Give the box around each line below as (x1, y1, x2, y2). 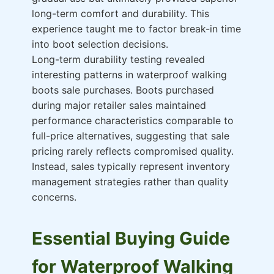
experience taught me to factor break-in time (32, 23, 241, 35)
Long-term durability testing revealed (32, 53, 205, 66)
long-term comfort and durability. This (32, 7, 209, 20)
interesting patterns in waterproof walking (32, 68, 227, 81)
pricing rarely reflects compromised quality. (32, 145, 234, 158)
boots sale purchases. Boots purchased (32, 84, 214, 97)
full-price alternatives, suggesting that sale (32, 130, 229, 143)
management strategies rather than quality (32, 176, 229, 188)
